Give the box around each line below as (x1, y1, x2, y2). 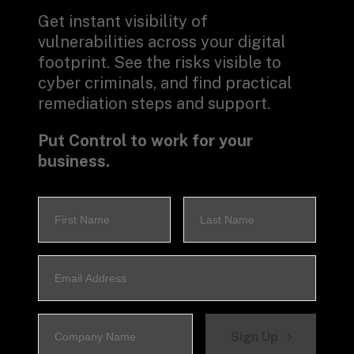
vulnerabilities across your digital (38, 32, 286, 51)
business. (38, 152, 110, 171)
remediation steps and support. (38, 93, 270, 113)
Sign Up (231, 329, 279, 345)
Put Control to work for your (38, 131, 253, 151)
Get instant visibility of (38, 11, 208, 31)
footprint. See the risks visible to (38, 52, 281, 72)
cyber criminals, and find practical (38, 73, 292, 92)
